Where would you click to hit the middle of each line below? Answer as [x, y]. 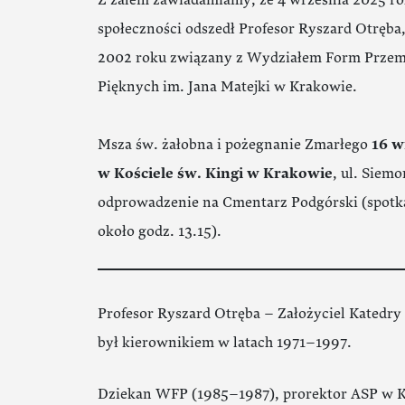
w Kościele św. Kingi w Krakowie [215, 174]
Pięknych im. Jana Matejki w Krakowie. [229, 87]
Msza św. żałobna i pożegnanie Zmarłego [234, 145]
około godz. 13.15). [159, 231]
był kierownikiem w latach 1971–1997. [226, 343]
